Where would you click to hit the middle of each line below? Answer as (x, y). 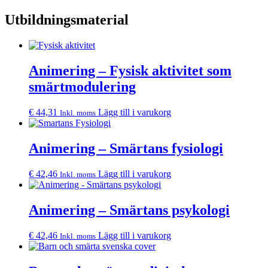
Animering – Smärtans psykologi (129, 210)
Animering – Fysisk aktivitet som (130, 71)
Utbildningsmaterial (67, 20)
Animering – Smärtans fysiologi (126, 148)
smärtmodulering (82, 87)
